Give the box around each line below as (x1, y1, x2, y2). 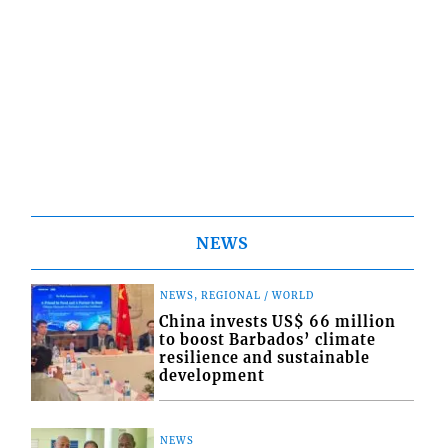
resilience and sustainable (159, 349, 371, 368)
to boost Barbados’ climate (159, 331, 377, 350)
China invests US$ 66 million (159, 313, 397, 332)
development (159, 367, 266, 386)
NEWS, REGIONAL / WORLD (160, 290, 315, 303)
